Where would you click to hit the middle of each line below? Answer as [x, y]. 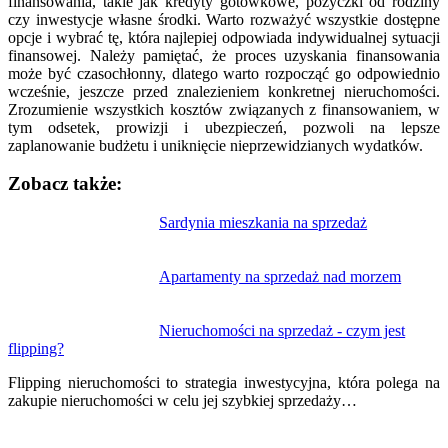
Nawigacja [61, 226]
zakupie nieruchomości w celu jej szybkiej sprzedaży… [182, 401]
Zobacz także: [65, 184]
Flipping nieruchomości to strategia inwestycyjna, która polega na [224, 383]
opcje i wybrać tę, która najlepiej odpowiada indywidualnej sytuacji [224, 37]
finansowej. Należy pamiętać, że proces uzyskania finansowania [224, 55]
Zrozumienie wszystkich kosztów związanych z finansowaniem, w [224, 109]
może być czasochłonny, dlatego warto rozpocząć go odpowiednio [224, 73]
